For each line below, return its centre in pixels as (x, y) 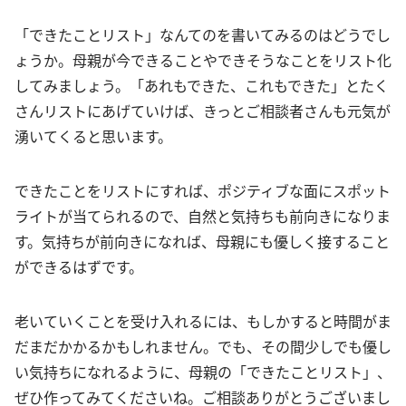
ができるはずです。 (79, 266)
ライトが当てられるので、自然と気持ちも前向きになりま (203, 215)
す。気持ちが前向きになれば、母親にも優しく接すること (202, 241)
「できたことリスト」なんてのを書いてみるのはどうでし (203, 34)
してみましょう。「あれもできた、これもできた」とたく (202, 85)
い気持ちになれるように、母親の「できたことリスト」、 (203, 371)
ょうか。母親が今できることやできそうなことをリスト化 (203, 59)
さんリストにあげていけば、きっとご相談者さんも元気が (203, 110)
